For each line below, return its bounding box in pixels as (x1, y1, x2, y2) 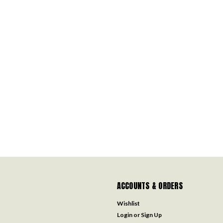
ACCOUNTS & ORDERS (116, 180, 183, 192)
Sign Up (140, 211, 162, 219)
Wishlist (116, 200, 140, 208)
